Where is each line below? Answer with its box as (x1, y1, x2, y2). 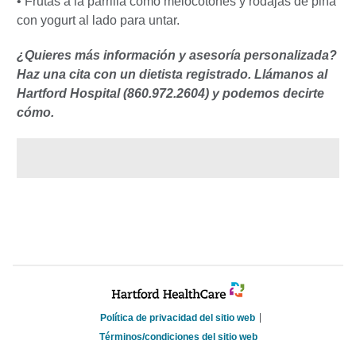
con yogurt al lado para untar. (17, 13, 180, 27)
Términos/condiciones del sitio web (99, 331, 257, 342)
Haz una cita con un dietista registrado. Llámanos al (17, 67, 327, 81)
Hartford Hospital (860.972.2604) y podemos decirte (17, 86, 324, 100)
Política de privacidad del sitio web (100, 311, 255, 323)
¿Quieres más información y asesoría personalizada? (17, 48, 337, 62)
